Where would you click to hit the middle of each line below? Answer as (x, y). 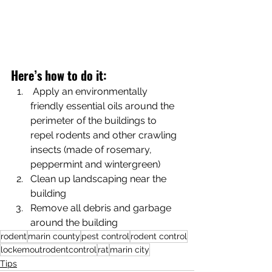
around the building (75, 222)
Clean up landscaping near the (100, 178)
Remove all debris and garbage (102, 208)
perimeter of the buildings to (95, 120)
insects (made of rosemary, (92, 149)
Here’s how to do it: (59, 75)
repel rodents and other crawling (105, 135)
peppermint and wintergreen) (95, 164)
